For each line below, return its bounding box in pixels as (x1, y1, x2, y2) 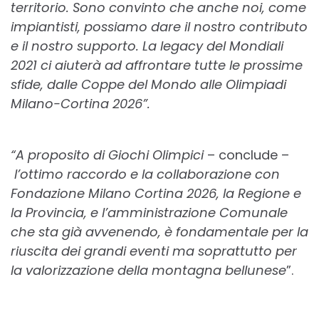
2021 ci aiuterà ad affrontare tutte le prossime (11, 56, 303, 75)
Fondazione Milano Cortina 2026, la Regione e (11, 184, 301, 203)
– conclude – (204, 146, 289, 164)
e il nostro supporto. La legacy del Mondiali (11, 37, 283, 56)
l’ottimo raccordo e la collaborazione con (14, 165, 280, 184)
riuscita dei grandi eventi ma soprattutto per (11, 242, 297, 261)
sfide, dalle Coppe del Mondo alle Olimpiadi (11, 75, 286, 94)
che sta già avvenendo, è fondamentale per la (11, 223, 308, 241)
